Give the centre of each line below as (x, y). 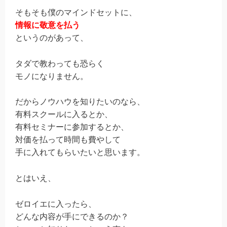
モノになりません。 (52, 76)
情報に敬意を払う (48, 25)
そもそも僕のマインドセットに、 (76, 13)
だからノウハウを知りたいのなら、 (80, 102)
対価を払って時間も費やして (68, 140)
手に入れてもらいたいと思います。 (80, 153)
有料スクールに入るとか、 (64, 115)
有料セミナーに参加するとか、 (72, 127)
